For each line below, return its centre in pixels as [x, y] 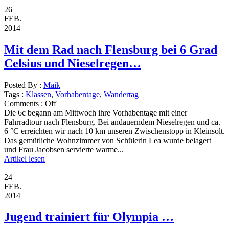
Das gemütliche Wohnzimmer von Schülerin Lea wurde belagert [108, 140]
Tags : [15, 94]
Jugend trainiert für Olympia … [89, 217]
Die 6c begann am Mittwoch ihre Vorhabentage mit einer [96, 112]
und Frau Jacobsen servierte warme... [64, 149]
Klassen [38, 94]
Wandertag [121, 94]
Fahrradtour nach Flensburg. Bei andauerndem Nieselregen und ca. [112, 122]
